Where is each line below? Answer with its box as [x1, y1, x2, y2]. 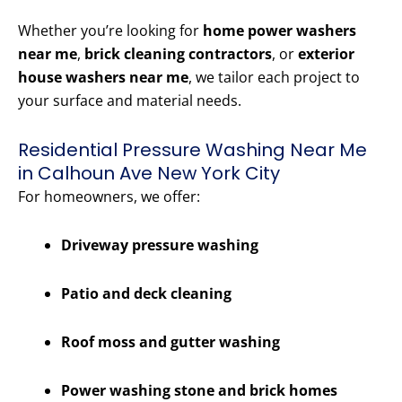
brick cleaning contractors [84, 44, 272, 65]
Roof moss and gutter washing [61, 332, 280, 353]
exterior [298, 44, 354, 65]
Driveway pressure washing [61, 235, 258, 256]
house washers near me [18, 67, 188, 88]
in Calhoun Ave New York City [18, 161, 280, 187]
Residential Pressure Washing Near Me [18, 137, 367, 163]
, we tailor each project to [188, 67, 360, 88]
